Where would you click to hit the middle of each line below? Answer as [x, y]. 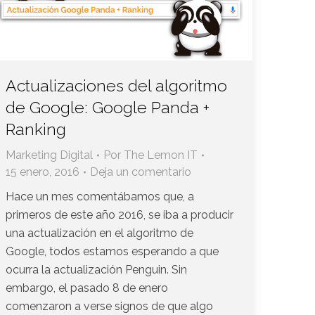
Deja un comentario [141, 172]
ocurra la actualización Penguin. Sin [96, 270]
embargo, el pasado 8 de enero [87, 288]
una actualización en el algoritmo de [99, 233]
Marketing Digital [49, 155]
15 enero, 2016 [43, 172]
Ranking [36, 129]
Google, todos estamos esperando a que [112, 252]
